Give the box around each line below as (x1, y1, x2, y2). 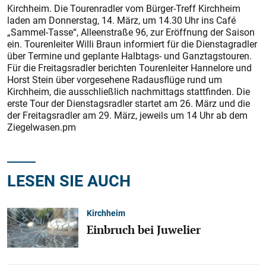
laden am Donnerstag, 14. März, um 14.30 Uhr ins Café (7, 14, 236, 27)
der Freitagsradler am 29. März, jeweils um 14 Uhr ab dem (7, 109, 248, 122)
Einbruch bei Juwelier (87, 221, 201, 237)
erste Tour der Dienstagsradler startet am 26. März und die (7, 97, 250, 110)
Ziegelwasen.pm (7, 121, 76, 134)
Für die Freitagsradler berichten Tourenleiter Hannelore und (7, 61, 252, 74)
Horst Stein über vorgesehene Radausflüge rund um (7, 73, 222, 86)
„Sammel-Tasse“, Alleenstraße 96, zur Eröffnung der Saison (7, 26, 255, 39)
